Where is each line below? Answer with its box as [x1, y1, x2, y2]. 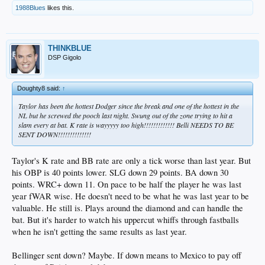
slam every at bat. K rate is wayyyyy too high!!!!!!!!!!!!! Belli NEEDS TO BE [18, 119, 234, 130]
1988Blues [15, 4, 46, 11]
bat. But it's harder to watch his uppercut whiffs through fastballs [12, 214, 239, 225]
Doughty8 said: [17, 84, 62, 92]
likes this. [46, 4, 74, 11]
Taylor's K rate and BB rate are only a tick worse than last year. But [12, 154, 251, 166]
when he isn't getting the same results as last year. [12, 225, 187, 237]
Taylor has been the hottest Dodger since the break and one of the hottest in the [18, 101, 239, 111]
